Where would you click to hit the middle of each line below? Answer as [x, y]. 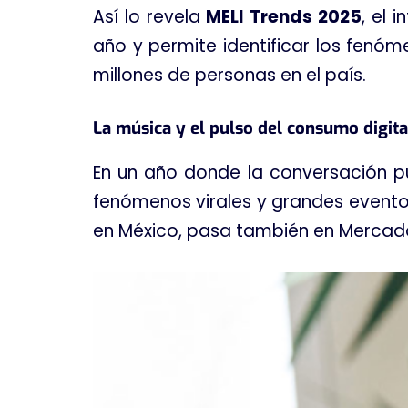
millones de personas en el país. [229, 75]
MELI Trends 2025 [284, 16]
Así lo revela [150, 16]
